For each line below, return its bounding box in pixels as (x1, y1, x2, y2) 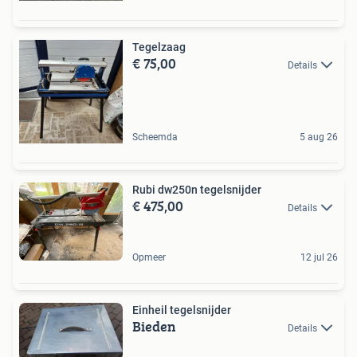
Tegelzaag (132, 41, 186, 53)
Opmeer (132, 251, 166, 263)
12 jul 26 (300, 251, 338, 263)
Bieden (132, 315, 176, 337)
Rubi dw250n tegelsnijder (132, 183, 261, 196)
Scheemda (132, 131, 178, 143)
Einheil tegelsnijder (132, 303, 231, 316)
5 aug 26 (300, 131, 338, 143)
